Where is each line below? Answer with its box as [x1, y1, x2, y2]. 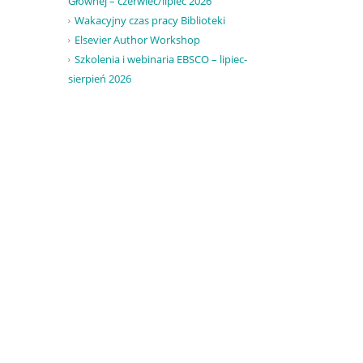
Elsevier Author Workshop [74, 32, 200, 48]
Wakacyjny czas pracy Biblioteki [74, 13, 225, 28]
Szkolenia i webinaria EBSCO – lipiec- [74, 52, 247, 67]
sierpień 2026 [67, 71, 131, 87]
